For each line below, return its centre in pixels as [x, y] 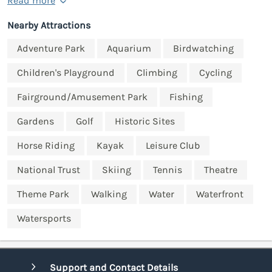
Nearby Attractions [49, 25]
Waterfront [220, 194]
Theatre [221, 170]
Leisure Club [173, 146]
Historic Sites [145, 121]
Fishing [186, 97]
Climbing [157, 73]
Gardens [36, 121]
